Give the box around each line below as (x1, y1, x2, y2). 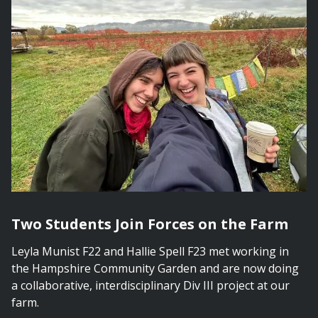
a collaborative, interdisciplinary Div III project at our (11, 278, 290, 294)
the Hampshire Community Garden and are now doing (11, 261, 299, 277)
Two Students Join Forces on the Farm (11, 214, 288, 234)
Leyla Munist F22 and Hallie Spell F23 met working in (11, 243, 289, 260)
